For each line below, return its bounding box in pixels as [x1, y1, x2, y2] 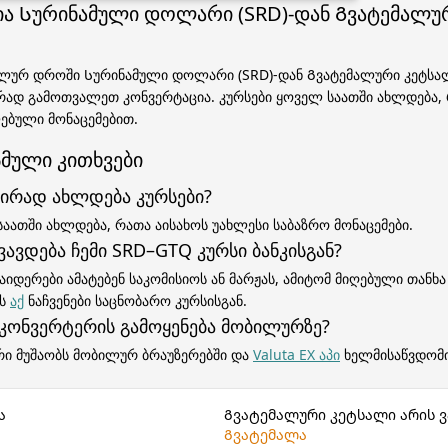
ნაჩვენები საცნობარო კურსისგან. [24, 291, 247, 310]
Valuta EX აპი [253, 345, 340, 364]
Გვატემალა [224, 425, 307, 444]
